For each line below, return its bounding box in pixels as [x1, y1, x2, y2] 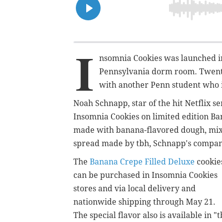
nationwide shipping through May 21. [73, 197, 216, 207]
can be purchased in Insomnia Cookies [73, 170, 218, 180]
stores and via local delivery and [73, 183, 196, 193]
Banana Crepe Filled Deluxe [90, 157, 195, 166]
